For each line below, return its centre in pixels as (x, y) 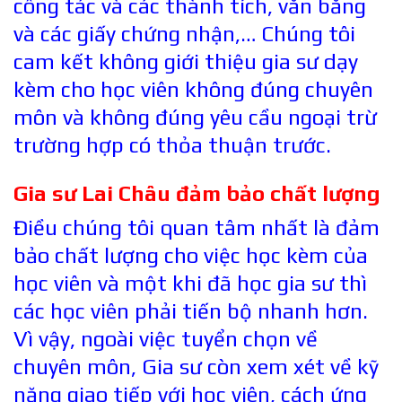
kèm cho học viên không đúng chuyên (193, 89)
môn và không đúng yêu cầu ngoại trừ (195, 117)
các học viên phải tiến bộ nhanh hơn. (191, 311)
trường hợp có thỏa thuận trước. (172, 144)
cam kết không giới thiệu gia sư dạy (186, 61)
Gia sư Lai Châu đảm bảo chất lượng (197, 193)
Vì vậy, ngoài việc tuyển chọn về (166, 339)
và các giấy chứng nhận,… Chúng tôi (184, 33)
